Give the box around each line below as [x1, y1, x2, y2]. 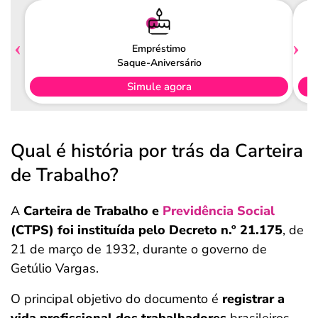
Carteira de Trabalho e [23, 202, 163, 219]
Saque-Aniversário [116, 55, 202, 70]
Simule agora [126, 79, 192, 94]
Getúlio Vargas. [11, 260, 102, 277]
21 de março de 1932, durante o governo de [11, 241, 267, 258]
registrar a [222, 290, 285, 307]
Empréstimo [132, 41, 186, 55]
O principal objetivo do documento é [11, 290, 222, 307]
